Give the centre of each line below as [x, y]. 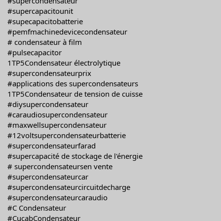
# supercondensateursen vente [60, 166]
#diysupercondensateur [48, 104]
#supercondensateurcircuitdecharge [69, 187]
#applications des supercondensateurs [73, 83]
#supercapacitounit [40, 11]
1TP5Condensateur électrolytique [64, 63]
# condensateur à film [45, 42]
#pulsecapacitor [35, 52]
